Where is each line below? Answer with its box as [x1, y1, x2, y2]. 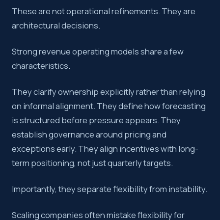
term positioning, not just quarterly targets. [12, 157, 173, 169]
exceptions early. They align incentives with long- [12, 143, 198, 155]
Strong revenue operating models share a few [12, 46, 184, 57]
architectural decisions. [12, 20, 100, 31]
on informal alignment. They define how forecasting [12, 100, 206, 112]
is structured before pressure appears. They [12, 114, 181, 126]
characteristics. [12, 60, 70, 72]
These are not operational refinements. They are [12, 5, 195, 17]
